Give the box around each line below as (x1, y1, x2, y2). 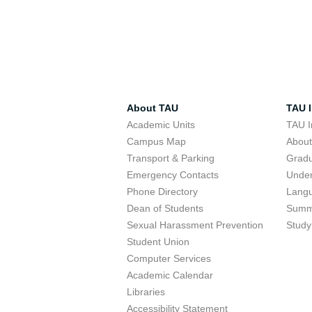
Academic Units (127, 119, 195, 130)
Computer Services (127, 253, 211, 264)
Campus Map (127, 136, 186, 147)
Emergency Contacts (127, 169, 219, 180)
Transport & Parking (127, 153, 214, 164)
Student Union (127, 236, 189, 247)
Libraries (127, 286, 165, 297)
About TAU (127, 102, 178, 114)
